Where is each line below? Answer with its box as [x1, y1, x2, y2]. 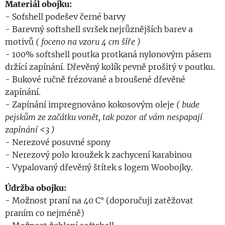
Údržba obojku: [5, 182, 66, 193]
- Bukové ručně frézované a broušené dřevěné [5, 74, 185, 84]
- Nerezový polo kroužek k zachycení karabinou [5, 149, 192, 160]
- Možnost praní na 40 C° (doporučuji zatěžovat [5, 195, 193, 205]
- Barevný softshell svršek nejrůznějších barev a [5, 24, 193, 34]
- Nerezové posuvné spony [5, 137, 110, 147]
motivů [5, 36, 34, 47]
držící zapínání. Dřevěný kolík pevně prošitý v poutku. [5, 61, 215, 72]
